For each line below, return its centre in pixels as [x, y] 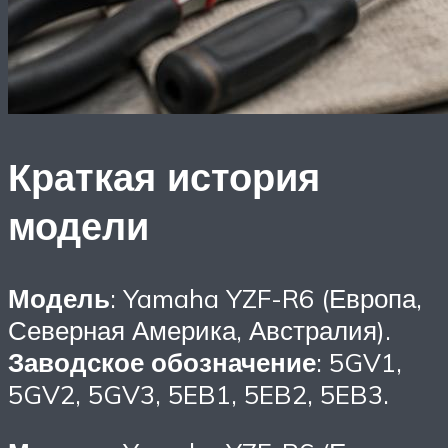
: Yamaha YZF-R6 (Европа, [266, 297]
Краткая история [164, 177]
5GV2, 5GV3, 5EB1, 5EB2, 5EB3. [198, 393]
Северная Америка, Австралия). [199, 329]
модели [78, 226]
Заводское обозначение [162, 361]
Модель [59, 297]
